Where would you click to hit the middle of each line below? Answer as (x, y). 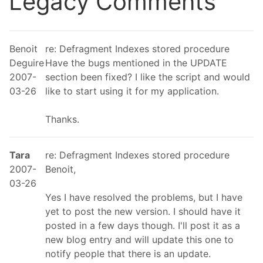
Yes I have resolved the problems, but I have (144, 197)
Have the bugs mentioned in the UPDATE (136, 63)
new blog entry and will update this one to (139, 240)
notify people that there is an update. (128, 254)
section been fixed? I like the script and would (148, 77)
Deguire (27, 63)
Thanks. (62, 119)
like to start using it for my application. (132, 91)
